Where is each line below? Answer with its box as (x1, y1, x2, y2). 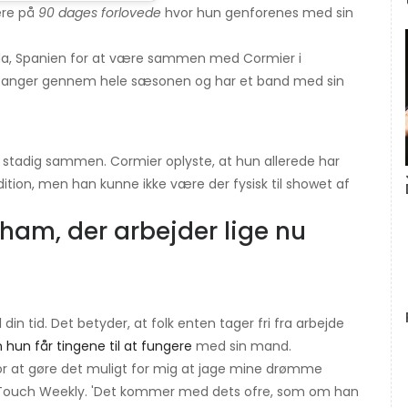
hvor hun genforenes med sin (161, 4, 353, 23)
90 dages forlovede (38, 4, 161, 23)
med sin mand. (192, 337, 291, 356)
